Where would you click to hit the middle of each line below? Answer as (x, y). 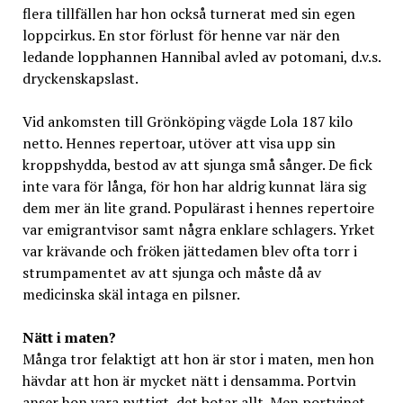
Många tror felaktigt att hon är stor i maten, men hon (198, 358)
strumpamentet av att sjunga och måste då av (171, 272)
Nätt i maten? (69, 337)
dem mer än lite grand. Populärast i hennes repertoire (198, 207)
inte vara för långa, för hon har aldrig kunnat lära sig (194, 186)
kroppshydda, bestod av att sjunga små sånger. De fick (197, 164)
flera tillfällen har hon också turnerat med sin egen (188, 13)
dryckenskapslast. (80, 78)
